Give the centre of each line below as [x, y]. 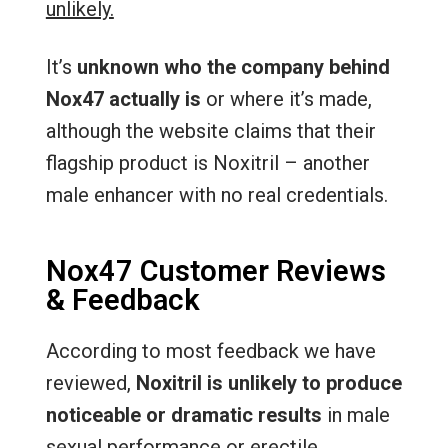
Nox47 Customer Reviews [215, 271]
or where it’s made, [286, 99]
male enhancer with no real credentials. [216, 195]
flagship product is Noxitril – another [207, 163]
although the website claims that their [210, 131]
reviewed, [90, 383]
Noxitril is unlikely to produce [268, 383]
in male [355, 415]
